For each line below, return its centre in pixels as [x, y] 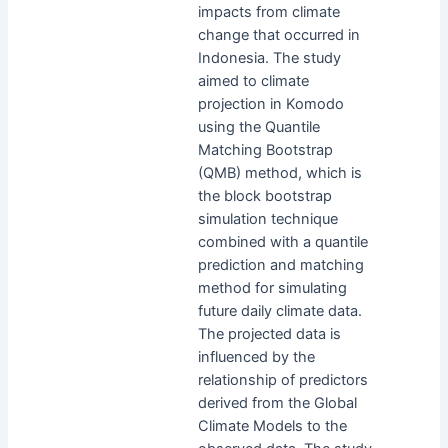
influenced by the [256, 356]
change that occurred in [278, 34]
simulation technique [267, 218]
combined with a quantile [282, 241]
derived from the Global [277, 402]
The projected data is [269, 333]
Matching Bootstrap [265, 149]
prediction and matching [280, 264]
